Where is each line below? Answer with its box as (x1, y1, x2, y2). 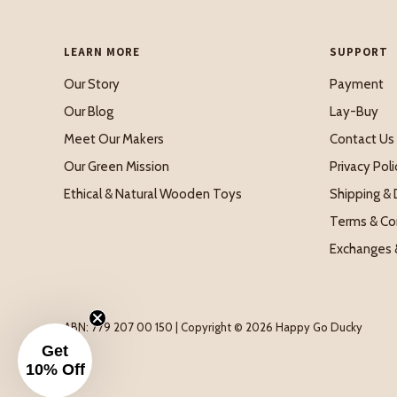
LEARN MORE (64, 44, 140, 60)
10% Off (25, 361, 85, 378)
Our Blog (64, 103, 113, 120)
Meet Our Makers (64, 130, 164, 147)
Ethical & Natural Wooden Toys (64, 185, 242, 202)
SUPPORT (330, 44, 388, 60)
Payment (330, 75, 384, 92)
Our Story (64, 75, 120, 92)
